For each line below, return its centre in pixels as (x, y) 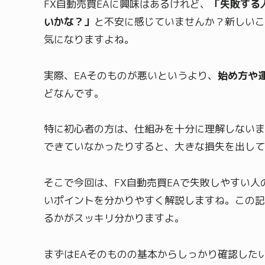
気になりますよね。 (89, 40)
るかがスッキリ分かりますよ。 (114, 218)
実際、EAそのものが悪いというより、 (131, 75)
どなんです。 (74, 93)
